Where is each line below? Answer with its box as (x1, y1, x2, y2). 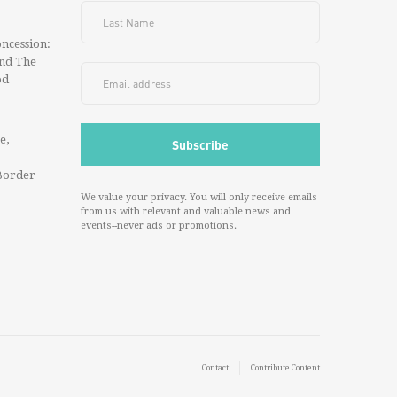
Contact (202, 363, 229, 372)
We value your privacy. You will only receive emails (81, 191, 317, 203)
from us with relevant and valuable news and (81, 206, 291, 217)
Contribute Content (251, 363, 320, 372)
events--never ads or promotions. (81, 220, 237, 231)
